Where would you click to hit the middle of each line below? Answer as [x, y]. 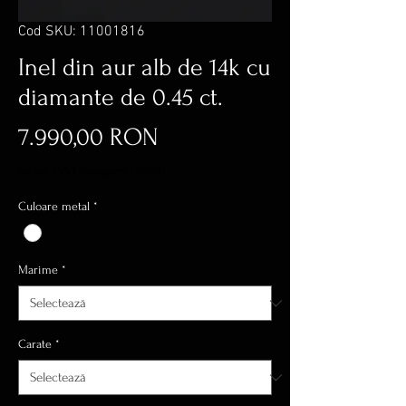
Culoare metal [54, 206]
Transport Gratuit [122, 171]
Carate [35, 344]
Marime [38, 270]
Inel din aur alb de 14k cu [145, 68]
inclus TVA [44, 171]
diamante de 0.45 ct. [121, 97]
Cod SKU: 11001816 [82, 32]
